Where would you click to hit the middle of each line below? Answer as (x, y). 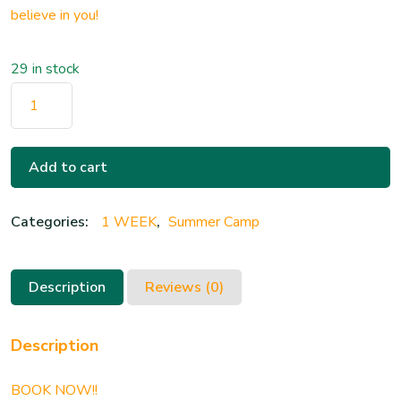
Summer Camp (214, 222)
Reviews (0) (184, 287)
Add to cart (68, 167)
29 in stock (45, 69)
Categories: (51, 222)
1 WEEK (129, 222)
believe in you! (55, 15)
